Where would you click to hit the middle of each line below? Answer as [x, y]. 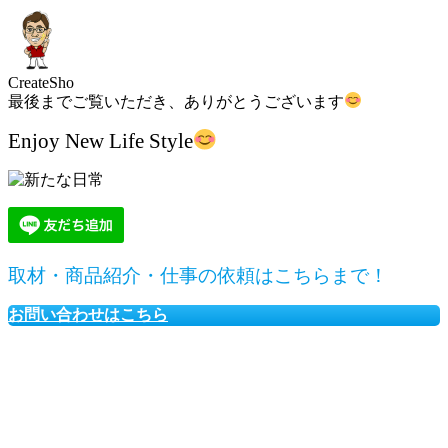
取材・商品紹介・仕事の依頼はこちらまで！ [198, 275]
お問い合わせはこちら [88, 314]
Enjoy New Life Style [100, 140]
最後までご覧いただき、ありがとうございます [176, 101]
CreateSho [41, 82]
